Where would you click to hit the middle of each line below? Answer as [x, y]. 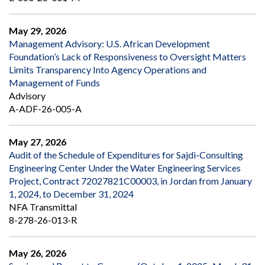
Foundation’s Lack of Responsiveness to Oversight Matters [127, 57]
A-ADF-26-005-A [45, 109]
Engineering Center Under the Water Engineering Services [125, 168]
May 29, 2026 [38, 31]
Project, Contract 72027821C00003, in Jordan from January [130, 181]
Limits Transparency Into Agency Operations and [108, 70]
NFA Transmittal [43, 207]
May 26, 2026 [38, 253]
